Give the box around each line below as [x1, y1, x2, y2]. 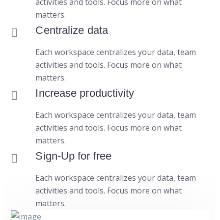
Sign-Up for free [35, 149, 112, 162]
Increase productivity [35, 86, 135, 99]
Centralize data [35, 24, 108, 36]
